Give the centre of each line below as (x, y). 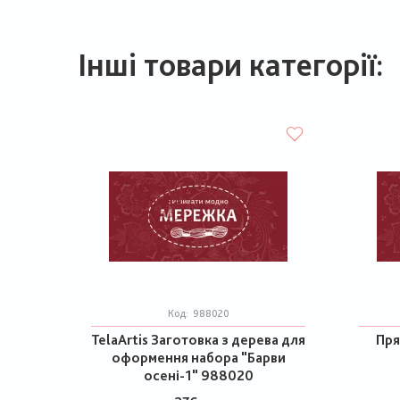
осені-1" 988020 (198, 375)
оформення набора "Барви (198, 358)
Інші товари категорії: (231, 65)
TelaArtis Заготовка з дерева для (198, 340)
